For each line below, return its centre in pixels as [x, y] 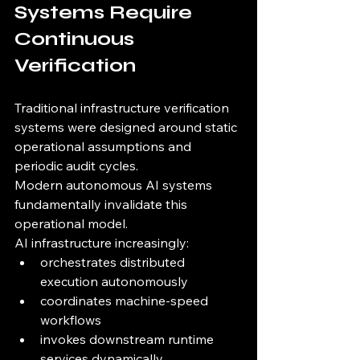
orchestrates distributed [114, 262]
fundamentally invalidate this [102, 205]
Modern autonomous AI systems [115, 185]
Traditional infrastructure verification [123, 108]
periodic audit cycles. [76, 166]
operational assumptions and [104, 147]
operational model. [71, 224]
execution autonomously [114, 282]
